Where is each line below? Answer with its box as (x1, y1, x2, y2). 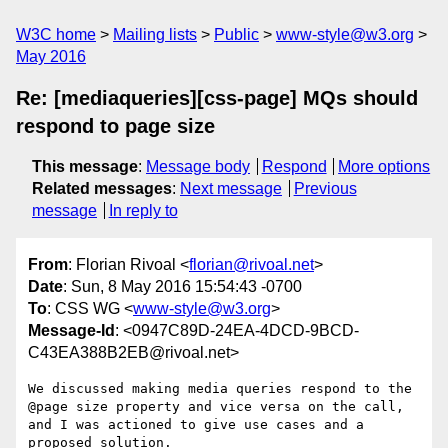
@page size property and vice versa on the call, (28, 399, 404, 415)
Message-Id (28, 322, 115, 340)
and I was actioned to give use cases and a (28, 417, 364, 433)
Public (214, 26, 259, 43)
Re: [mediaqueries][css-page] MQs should (16, 87, 418, 109)
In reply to (108, 202, 178, 219)
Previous (293, 180, 357, 197)
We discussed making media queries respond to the (28, 381, 412, 397)
